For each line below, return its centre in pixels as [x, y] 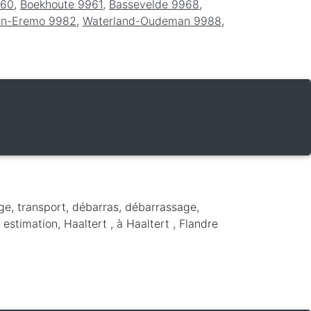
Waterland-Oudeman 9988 [152, 20]
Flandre [199, 223]
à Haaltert [145, 223]
